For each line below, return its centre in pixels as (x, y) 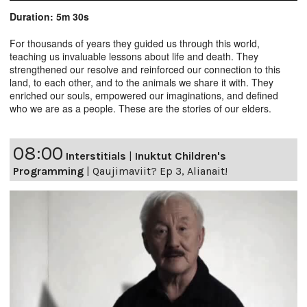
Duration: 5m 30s (49, 16)
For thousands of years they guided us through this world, (135, 43)
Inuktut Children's (181, 156)
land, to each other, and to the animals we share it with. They (142, 82)
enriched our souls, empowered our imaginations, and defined (144, 95)
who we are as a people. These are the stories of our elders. (140, 108)
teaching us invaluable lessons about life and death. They (134, 56)
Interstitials (96, 156)
